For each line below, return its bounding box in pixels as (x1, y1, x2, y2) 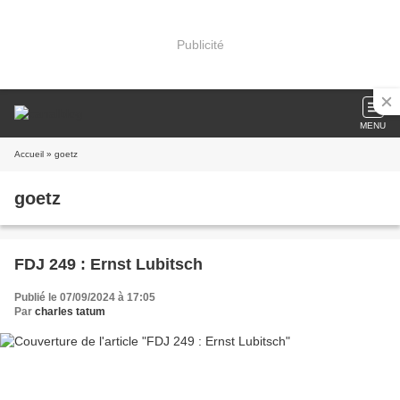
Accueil (14, 149, 44, 159)
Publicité (176, 37, 224, 52)
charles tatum (35, 305, 105, 318)
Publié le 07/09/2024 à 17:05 (14, 291, 155, 304)
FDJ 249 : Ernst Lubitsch (14, 255, 203, 273)
